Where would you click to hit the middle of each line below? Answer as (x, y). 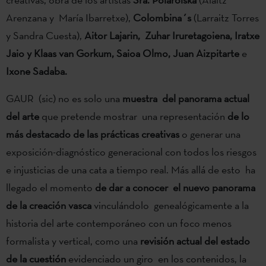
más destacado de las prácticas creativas (93, 134)
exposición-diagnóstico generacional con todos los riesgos (131, 151)
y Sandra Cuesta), (44, 35)
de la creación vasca (50, 205)
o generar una (210, 134)
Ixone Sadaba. (37, 71)
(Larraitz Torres (226, 17)
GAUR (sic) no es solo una (64, 98)
